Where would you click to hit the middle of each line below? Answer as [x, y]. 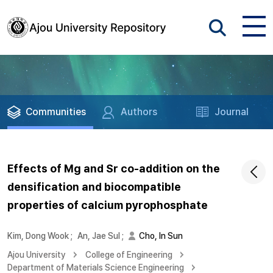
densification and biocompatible [94, 187]
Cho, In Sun [161, 236]
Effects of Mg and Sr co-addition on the [114, 168]
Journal [232, 112]
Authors [139, 112]
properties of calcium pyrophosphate [108, 205]
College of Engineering [129, 255]
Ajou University [37, 255]
